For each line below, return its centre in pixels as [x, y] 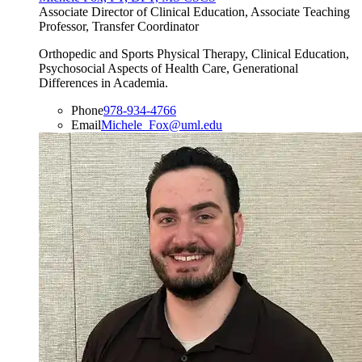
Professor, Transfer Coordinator [119, 27]
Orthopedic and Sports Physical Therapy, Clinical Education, [194, 54]
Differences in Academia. [103, 83]
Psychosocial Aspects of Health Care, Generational [168, 69]
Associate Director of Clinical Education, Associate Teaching [194, 12]
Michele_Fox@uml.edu [162, 125]
